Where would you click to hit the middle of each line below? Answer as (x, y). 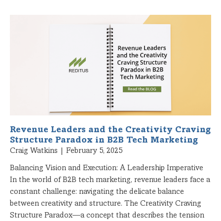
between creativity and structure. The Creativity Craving (106, 203)
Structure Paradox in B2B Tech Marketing (104, 140)
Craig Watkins (35, 151)
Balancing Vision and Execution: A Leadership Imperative (107, 168)
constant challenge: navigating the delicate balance (97, 192)
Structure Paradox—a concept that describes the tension (107, 215)
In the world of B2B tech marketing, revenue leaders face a (110, 180)
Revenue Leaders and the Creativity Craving (110, 130)
